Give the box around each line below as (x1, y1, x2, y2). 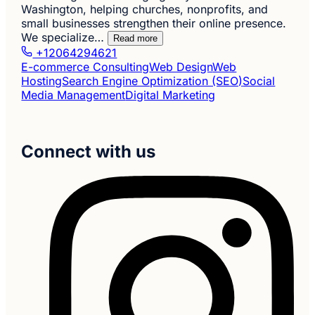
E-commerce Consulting (21, 60, 150, 75)
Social (243, 74, 276, 89)
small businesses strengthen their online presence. (21, 16, 287, 31)
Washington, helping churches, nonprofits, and (21, 2, 269, 17)
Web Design (149, 60, 213, 75)
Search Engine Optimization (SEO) (62, 74, 243, 89)
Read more (113, 33, 158, 44)
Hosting (21, 74, 63, 89)
